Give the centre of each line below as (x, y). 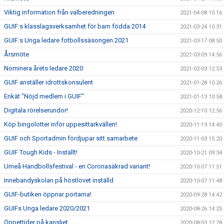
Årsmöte (16, 54)
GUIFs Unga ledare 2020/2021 (47, 208)
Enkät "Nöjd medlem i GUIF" (44, 96)
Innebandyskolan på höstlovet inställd (59, 180)
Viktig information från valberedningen (59, 12)
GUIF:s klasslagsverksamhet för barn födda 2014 (75, 26)
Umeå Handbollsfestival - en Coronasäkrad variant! (77, 166)
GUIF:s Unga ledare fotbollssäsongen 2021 (66, 40)
